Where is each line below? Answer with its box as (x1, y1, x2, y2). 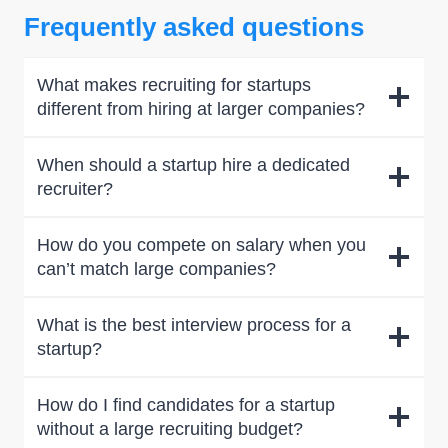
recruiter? (37, 179, 113, 199)
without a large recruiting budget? (37, 419, 303, 439)
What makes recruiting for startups (37, 75, 311, 95)
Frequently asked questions (24, 12, 364, 42)
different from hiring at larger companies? (37, 99, 365, 119)
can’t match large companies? (37, 259, 276, 279)
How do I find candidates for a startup (37, 395, 335, 415)
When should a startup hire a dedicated (37, 155, 350, 175)
